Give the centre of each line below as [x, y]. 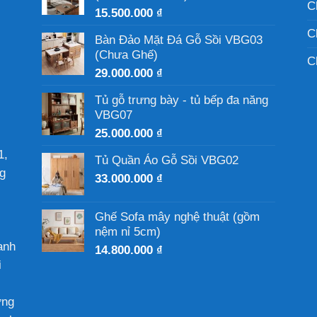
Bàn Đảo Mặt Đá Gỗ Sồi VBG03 [179, 40]
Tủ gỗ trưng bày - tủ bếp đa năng [181, 100]
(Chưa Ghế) [126, 54]
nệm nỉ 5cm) [128, 231]
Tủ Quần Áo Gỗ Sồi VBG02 [167, 160]
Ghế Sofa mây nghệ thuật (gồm [177, 217]
